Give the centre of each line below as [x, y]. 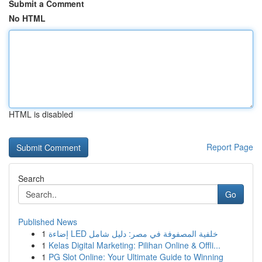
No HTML [27, 18]
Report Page [230, 147]
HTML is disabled [41, 114]
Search [31, 178]
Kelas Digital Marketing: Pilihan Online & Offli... [135, 245]
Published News [48, 222]
